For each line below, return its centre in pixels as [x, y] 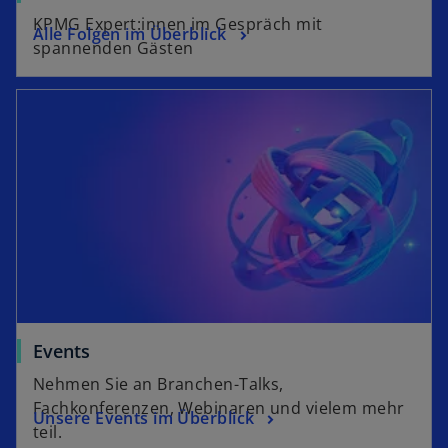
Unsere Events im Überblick [144, 418]
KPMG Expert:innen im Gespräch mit [178, 24]
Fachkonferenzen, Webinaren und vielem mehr [219, 408]
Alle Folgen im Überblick [130, 34]
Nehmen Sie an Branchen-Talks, [158, 384]
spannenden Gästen [113, 48]
